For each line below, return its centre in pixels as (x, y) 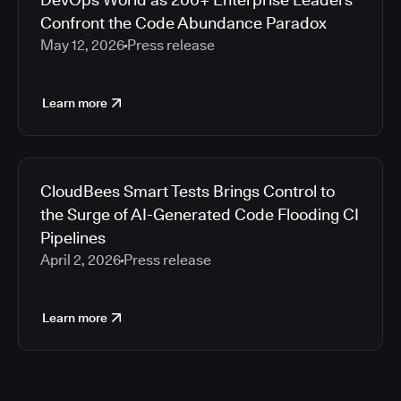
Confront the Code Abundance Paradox (183, 23)
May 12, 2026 (82, 45)
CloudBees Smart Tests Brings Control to (188, 191)
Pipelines (73, 238)
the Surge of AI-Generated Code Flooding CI (200, 214)
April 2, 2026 (81, 260)
